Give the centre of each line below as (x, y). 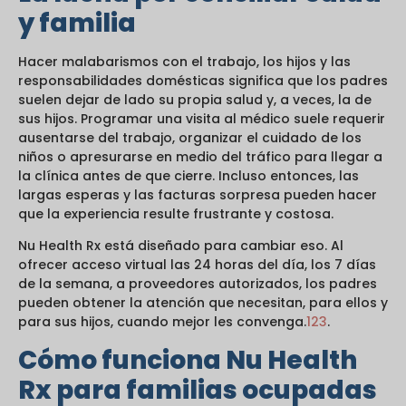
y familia (77, 23)
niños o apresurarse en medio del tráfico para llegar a (200, 156)
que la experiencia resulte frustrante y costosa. (176, 213)
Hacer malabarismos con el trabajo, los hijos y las (184, 61)
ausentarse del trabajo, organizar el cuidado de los (190, 137)
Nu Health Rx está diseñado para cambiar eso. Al (181, 246)
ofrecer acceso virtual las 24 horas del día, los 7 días (197, 265)
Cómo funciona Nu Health (188, 360)
